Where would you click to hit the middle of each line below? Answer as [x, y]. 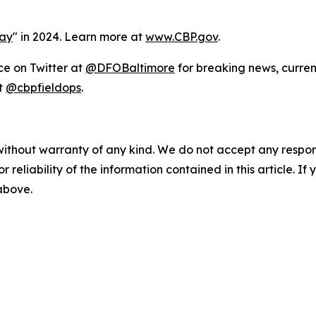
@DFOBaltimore [130, 68]
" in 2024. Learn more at [79, 37]
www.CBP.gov [182, 37]
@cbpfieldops [43, 87]
